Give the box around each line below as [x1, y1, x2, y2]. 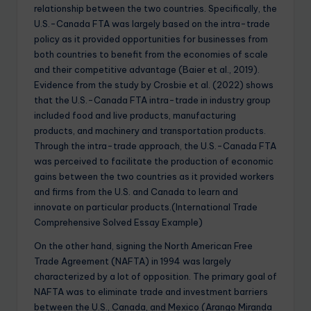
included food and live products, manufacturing [34, 110, 236, 121]
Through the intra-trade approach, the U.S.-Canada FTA [34, 140, 276, 152]
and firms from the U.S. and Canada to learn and [34, 186, 238, 198]
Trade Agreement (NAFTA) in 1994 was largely [34, 255, 231, 267]
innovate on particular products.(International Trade [34, 201, 258, 213]
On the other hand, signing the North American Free [34, 240, 253, 252]
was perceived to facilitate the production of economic [34, 155, 274, 167]
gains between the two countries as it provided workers [34, 171, 274, 183]
